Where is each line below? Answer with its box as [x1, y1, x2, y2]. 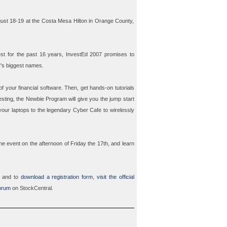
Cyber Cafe [72, 107, 102, 113]
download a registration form [20, 174, 93, 180]
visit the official [96, 174, 134, 180]
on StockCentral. [10, 185, 53, 192]
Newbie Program [25, 96, 67, 102]
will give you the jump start [67, 96, 134, 102]
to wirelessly [101, 107, 134, 113]
